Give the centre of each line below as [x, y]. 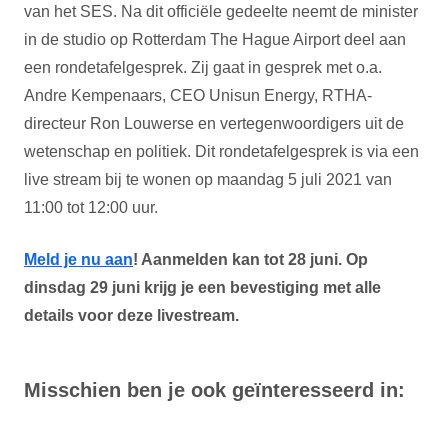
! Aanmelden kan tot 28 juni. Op [250, 259]
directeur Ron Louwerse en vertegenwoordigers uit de [214, 123]
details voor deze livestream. [131, 315]
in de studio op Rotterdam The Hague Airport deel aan [215, 39]
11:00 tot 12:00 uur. [91, 207]
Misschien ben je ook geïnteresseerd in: [214, 390]
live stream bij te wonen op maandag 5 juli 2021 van [208, 179]
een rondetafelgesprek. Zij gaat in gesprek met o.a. [203, 67]
